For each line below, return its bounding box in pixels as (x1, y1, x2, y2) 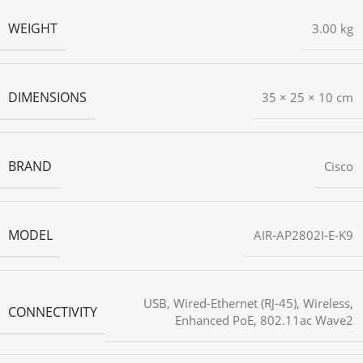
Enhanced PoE (175, 312, 254, 329)
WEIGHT (8, 19, 58, 38)
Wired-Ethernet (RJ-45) (173, 295, 297, 312)
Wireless (303, 295, 350, 312)
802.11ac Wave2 (260, 312, 353, 329)
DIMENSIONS (8, 88, 87, 107)
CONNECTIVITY (8, 302, 97, 321)
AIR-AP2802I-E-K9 (254, 227, 353, 244)
